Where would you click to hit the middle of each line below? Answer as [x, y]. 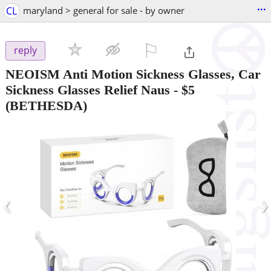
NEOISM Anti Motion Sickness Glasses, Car [133, 74]
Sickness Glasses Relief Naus [88, 90]
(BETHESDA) [46, 105]
